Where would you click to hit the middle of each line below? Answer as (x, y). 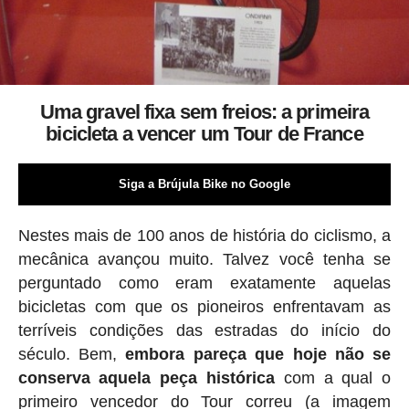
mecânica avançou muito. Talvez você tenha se (204, 260)
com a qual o (333, 378)
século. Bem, (72, 355)
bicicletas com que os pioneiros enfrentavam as (204, 307)
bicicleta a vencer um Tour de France (204, 134)
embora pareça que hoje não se (258, 355)
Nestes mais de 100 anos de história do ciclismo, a (204, 236)
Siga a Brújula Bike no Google (204, 184)
